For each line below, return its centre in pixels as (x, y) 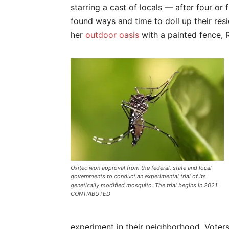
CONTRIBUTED (90, 194)
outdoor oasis (112, 35)
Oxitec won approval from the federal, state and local (141, 168)
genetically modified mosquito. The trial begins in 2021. (145, 185)
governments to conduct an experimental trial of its (138, 176)
